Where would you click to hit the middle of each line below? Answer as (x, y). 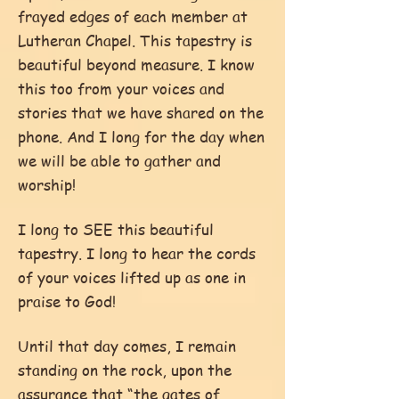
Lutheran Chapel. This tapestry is (135, 40)
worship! (47, 184)
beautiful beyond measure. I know (136, 64)
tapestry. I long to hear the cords (137, 253)
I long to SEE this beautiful (116, 229)
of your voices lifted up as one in (132, 277)
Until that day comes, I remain (127, 346)
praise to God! (67, 301)
